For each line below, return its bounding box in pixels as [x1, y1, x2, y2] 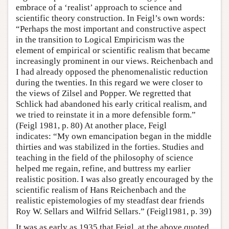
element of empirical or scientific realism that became [16, 45, 210, 56]
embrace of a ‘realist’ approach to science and [16, 3, 182, 13]
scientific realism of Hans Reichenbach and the [16, 185, 186, 195]
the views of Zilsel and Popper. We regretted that [16, 88, 191, 99]
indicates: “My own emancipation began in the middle [16, 131, 212, 142]
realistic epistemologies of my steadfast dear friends [16, 196, 204, 206]
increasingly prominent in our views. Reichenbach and [16, 56, 213, 66]
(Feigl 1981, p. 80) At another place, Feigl [16, 121, 167, 131]
